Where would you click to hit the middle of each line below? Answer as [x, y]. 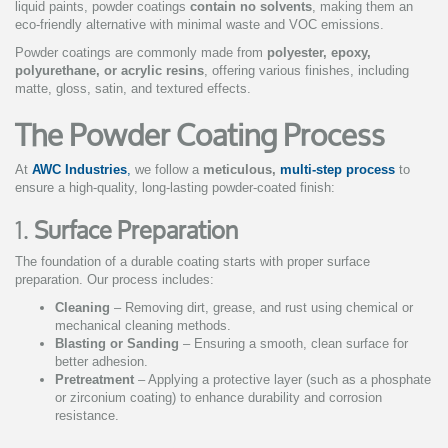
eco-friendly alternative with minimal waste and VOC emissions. [199, 25]
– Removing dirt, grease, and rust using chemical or [261, 308]
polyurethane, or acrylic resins [109, 71]
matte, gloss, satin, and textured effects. [133, 89]
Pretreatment [94, 380]
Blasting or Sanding [117, 344]
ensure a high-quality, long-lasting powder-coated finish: [175, 188]
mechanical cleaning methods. [143, 326]
